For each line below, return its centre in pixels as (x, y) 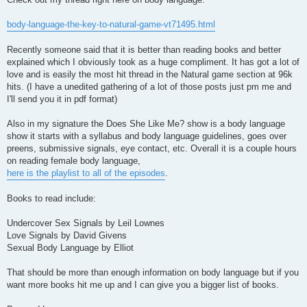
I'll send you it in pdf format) (62, 99)
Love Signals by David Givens (67, 236)
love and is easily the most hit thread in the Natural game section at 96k (150, 75)
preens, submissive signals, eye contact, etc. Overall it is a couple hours (152, 149)
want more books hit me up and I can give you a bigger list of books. (143, 285)
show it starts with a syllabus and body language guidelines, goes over (147, 136)
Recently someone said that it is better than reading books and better (144, 50)
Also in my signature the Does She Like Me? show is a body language (146, 124)
